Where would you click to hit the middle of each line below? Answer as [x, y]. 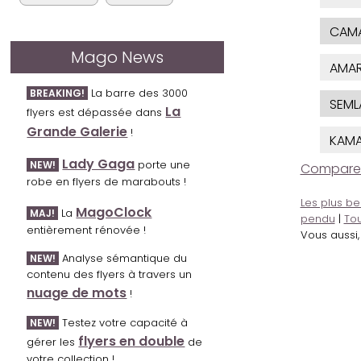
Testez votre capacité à [124, 323]
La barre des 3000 [138, 93]
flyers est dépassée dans [96, 113]
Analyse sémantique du [123, 259]
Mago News [118, 58]
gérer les [53, 342]
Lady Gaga [99, 164]
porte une [163, 165]
